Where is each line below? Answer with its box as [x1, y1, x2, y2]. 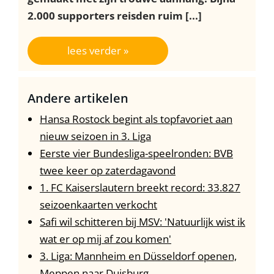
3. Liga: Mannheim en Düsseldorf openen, [40, 249, 237, 264]
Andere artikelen [28, 89, 128, 107]
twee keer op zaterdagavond [40, 163, 176, 178]
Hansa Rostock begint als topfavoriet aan [40, 112, 232, 127]
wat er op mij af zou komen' [40, 232, 171, 246]
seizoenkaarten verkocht [40, 198, 157, 212]
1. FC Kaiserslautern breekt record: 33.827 [40, 180, 240, 195]
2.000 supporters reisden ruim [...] [28, 9, 202, 23]
